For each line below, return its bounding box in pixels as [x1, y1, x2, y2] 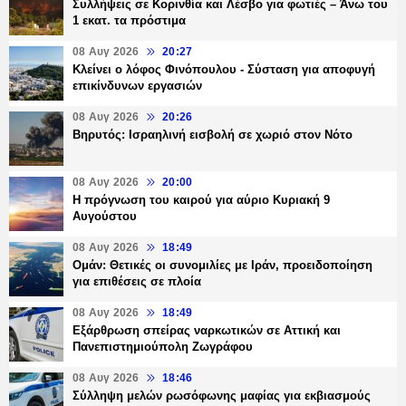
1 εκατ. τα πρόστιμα [72, 14, 186, 28]
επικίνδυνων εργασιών [72, 79, 202, 93]
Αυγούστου [72, 209, 137, 224]
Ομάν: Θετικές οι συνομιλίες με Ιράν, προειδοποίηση [72, 258, 372, 273]
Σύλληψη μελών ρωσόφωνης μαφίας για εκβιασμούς [72, 389, 371, 403]
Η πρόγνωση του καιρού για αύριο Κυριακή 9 [72, 193, 330, 208]
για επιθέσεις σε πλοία [72, 275, 201, 289]
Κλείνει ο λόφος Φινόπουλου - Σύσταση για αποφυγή [72, 63, 375, 77]
